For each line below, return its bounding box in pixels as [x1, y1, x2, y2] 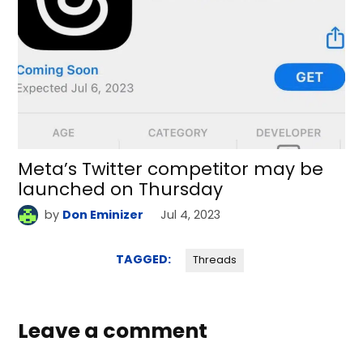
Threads [192, 253, 237, 267]
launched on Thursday [18, 177, 224, 203]
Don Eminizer [62, 207, 143, 224]
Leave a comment [18, 317, 208, 346]
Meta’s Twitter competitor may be [18, 156, 324, 182]
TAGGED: [115, 251, 171, 268]
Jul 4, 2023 [160, 207, 221, 224]
